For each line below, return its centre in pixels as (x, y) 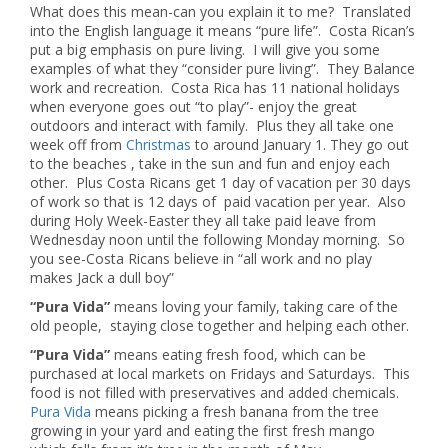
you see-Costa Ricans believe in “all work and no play (201, 258)
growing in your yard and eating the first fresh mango (204, 430)
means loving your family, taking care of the (254, 306)
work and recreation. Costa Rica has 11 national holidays (215, 87)
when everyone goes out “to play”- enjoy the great (193, 106)
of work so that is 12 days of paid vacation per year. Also (218, 201)
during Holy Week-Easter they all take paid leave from (203, 220)
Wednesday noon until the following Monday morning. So (217, 239)
